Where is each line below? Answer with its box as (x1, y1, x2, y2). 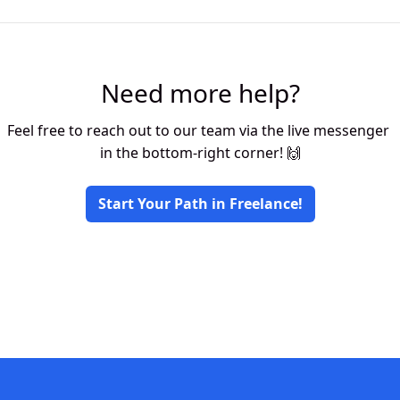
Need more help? (100, 76, 300, 110)
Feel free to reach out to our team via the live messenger (7, 121, 389, 140)
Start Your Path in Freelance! (97, 194, 303, 213)
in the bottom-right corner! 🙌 (99, 143, 301, 162)
